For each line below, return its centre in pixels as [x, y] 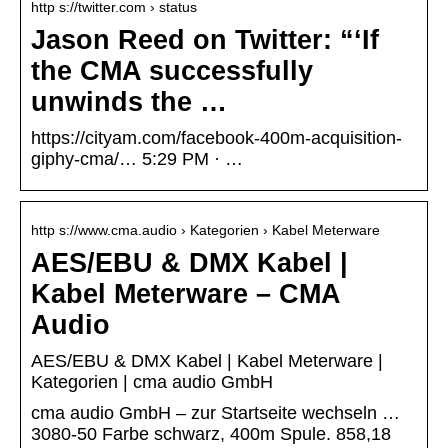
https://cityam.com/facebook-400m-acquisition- [216, 138]
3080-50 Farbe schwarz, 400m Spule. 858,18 [211, 434]
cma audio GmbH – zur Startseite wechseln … [215, 413]
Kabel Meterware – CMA [185, 294]
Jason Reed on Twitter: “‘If [205, 40]
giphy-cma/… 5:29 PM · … [137, 159]
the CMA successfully [172, 71]
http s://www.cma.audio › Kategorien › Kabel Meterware [205, 230]
